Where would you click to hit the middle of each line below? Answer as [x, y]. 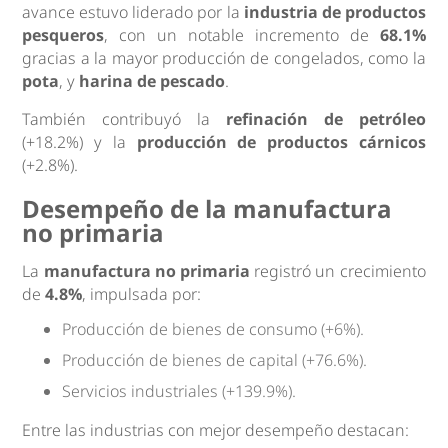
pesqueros [63, 35]
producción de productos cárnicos [281, 142]
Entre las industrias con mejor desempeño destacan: [216, 430]
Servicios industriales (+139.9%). [179, 391]
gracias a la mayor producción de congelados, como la [224, 58]
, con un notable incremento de [242, 35]
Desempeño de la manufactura [207, 209]
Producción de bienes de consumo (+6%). [213, 329]
